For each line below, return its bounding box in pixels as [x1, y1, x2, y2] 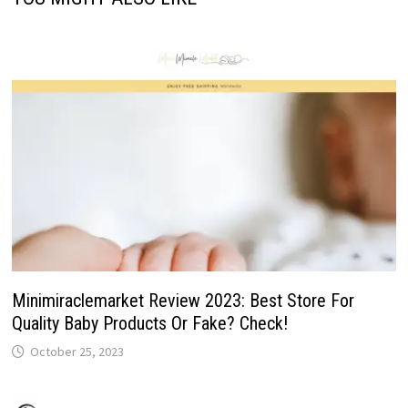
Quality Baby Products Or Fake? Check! [11, 311, 288, 334]
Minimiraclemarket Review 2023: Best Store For [11, 289, 354, 311]
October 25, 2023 [29, 342, 124, 360]
